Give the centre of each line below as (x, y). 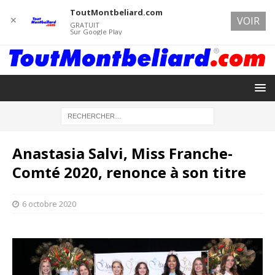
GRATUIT (84, 25)
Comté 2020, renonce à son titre (129, 172)
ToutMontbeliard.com (116, 12)
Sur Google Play (96, 32)
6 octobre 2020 (49, 203)
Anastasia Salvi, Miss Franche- (122, 153)
